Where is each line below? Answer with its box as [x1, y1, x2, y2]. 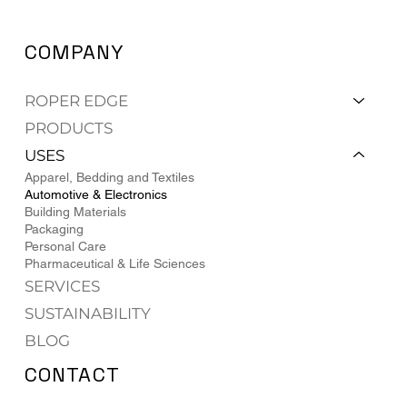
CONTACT [25, 362, 120, 388]
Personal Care [24, 238, 106, 253]
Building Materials [24, 203, 126, 219]
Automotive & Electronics [24, 186, 167, 202]
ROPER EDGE [24, 91, 128, 110]
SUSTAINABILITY [24, 303, 151, 323]
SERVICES [24, 276, 100, 295]
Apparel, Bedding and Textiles [24, 169, 194, 184]
